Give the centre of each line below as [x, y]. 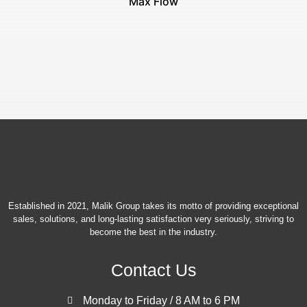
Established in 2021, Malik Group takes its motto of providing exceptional [153, 206]
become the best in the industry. [153, 232]
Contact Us [153, 270]
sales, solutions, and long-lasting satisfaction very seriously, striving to [153, 219]
